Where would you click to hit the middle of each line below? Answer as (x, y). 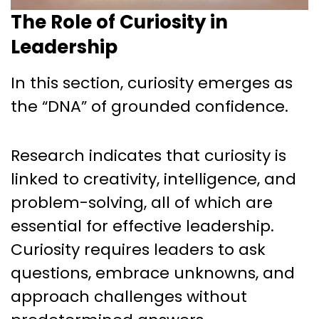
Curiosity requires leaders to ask (138, 249)
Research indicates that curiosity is (148, 155)
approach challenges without (129, 296)
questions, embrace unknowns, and (153, 273)
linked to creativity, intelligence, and (153, 179)
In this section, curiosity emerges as (152, 83)
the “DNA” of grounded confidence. (150, 106)
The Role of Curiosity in (119, 22)
